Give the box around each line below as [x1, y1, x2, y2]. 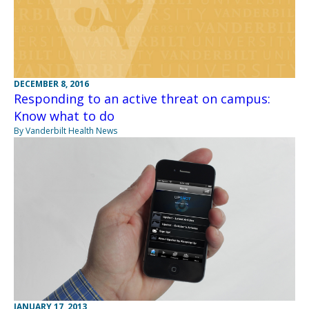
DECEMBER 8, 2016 [14, 77, 89, 90]
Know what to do [14, 107, 114, 124]
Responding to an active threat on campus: [14, 90, 270, 107]
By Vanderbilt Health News [14, 124, 117, 137]
